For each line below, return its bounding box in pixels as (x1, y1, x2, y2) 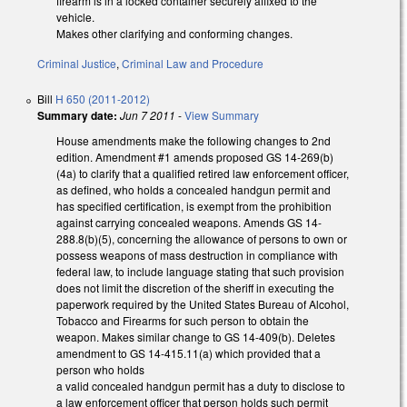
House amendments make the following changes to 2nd (56, 133, 331, 149)
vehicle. (56, 9, 94, 25)
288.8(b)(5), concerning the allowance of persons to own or (56, 231, 347, 247)
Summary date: (37, 107, 117, 124)
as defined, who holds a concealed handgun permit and (56, 182, 331, 198)
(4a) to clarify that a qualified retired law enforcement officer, (56, 165, 349, 182)
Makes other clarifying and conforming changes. (56, 25, 293, 42)
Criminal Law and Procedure (122, 55, 263, 72)
